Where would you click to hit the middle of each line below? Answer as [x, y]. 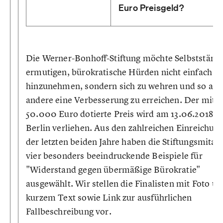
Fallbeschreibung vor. [69, 211]
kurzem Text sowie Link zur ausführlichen [109, 197]
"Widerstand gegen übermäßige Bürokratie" [113, 169]
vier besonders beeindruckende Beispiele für [114, 156]
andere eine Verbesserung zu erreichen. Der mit [121, 100]
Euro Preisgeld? [151, 7]
